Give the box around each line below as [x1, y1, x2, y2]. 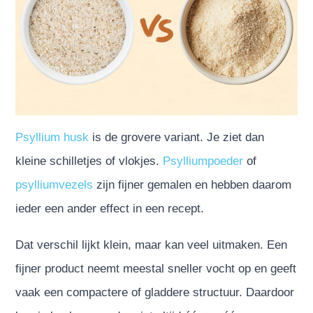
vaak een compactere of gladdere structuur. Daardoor [15, 285, 295, 299]
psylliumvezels [15, 177, 94, 191]
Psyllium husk [15, 130, 89, 144]
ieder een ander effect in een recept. [15, 201, 205, 215]
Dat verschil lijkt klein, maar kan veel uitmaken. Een [15, 238, 288, 252]
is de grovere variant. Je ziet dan [89, 130, 265, 144]
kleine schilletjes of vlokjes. [15, 154, 163, 168]
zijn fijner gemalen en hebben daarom [93, 177, 292, 191]
